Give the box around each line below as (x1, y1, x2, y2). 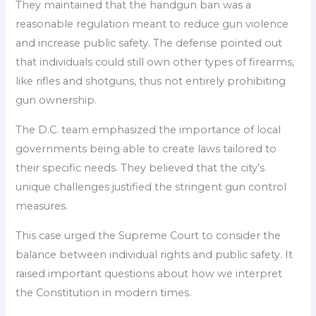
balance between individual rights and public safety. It (16, 248, 293, 261)
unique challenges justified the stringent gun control (16, 180, 287, 193)
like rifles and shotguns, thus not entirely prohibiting (16, 75, 286, 88)
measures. (16, 199, 68, 212)
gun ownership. (16, 94, 97, 107)
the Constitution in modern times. (16, 286, 192, 299)
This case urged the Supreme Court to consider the (16, 229, 281, 242)
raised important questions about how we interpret (16, 267, 283, 280)
